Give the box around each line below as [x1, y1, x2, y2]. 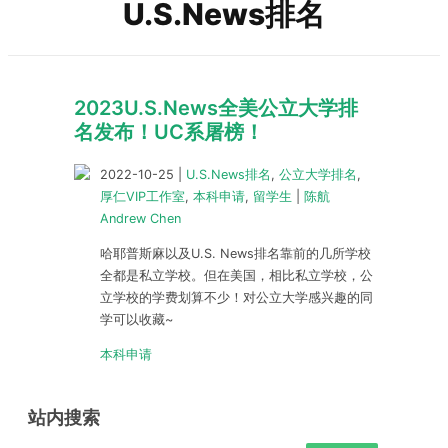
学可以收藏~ [100, 311, 173, 327]
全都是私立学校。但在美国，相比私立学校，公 [100, 267, 373, 283]
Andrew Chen [100, 211, 181, 226]
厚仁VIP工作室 [100, 189, 185, 204]
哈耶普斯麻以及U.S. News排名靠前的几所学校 [100, 245, 371, 261]
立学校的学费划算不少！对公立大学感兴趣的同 [100, 289, 373, 305]
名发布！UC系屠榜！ [74, 120, 264, 144]
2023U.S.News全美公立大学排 [74, 96, 358, 120]
